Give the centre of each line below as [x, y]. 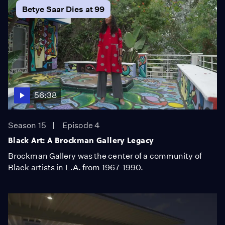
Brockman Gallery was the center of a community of [105, 156]
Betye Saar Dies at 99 [64, 9]
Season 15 [27, 125]
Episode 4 [81, 125]
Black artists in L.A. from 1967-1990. [76, 167]
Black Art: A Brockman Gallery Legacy [81, 140]
